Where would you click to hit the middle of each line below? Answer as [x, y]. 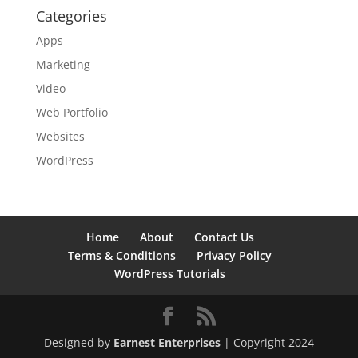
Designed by [78, 342]
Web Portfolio [72, 112]
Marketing [63, 64]
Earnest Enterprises [167, 342]
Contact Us [224, 237]
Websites [60, 136]
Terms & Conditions [122, 255]
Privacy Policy [235, 255]
